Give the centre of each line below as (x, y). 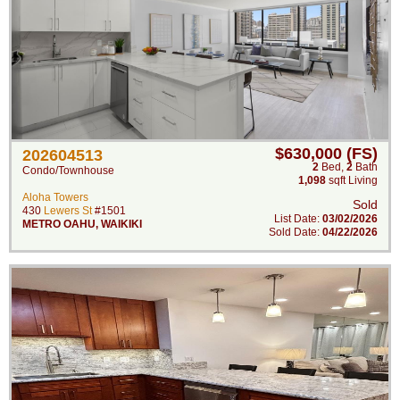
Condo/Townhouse (68, 171)
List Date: (298, 219)
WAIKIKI (121, 224)
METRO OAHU (59, 224)
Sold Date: (296, 232)
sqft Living (352, 180)
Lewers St (68, 211)
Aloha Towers (55, 197)
